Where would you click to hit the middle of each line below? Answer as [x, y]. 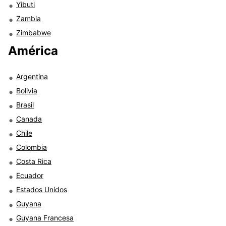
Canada [29, 119]
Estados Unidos [42, 189]
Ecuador [30, 175]
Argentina [32, 76]
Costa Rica [34, 161]
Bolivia [27, 90]
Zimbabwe [34, 32]
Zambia [29, 18]
